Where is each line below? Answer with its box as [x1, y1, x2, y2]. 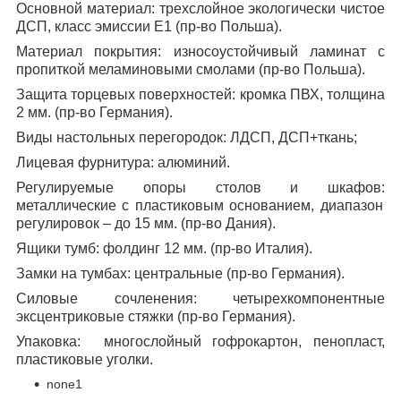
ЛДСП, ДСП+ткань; [230, 129, 357, 145]
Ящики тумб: [16, 240, 99, 256]
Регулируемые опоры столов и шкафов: [16, 179, 385, 195]
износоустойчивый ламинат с [161, 43, 385, 59]
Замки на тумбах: [16, 265, 131, 281]
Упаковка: [16, 333, 81, 349]
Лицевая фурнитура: [16, 154, 158, 170]
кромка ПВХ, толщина [239, 86, 386, 102]
